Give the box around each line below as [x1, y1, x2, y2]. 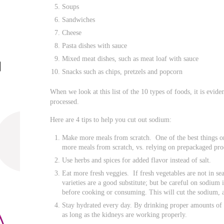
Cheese [62, 28, 82, 36]
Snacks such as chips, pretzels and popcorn [62, 67, 183, 75]
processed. [50, 97, 79, 105]
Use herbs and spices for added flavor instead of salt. [62, 156, 211, 164]
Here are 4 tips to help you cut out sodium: [50, 115, 172, 124]
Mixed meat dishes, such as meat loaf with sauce [62, 54, 199, 62]
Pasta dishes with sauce [62, 41, 127, 49]
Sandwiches [62, 15, 95, 23]
